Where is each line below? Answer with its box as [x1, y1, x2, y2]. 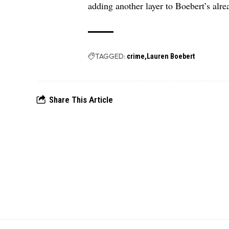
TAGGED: [95, 52, 126, 61]
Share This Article [49, 95, 113, 105]
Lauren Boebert [147, 52, 195, 61]
